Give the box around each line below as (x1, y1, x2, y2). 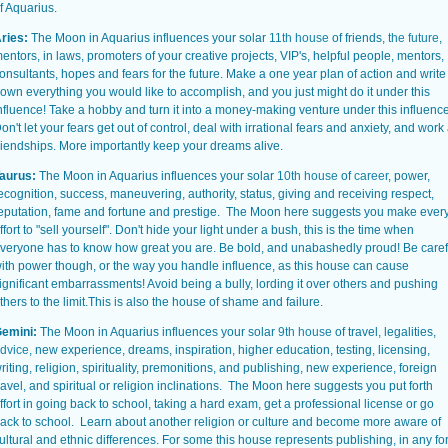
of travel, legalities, (332, 325, 436, 339)
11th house (269, 31, 329, 45)
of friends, (329, 31, 388, 45)
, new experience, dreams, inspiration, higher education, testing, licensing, (29, 343, 430, 357)
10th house (277, 169, 338, 183)
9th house (278, 325, 332, 339)
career (354, 169, 388, 183)
